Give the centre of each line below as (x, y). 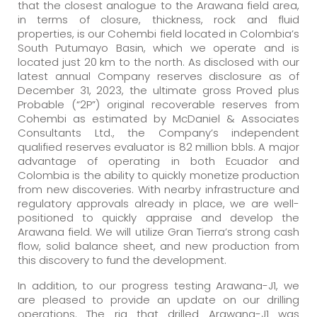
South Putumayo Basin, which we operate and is (158, 48)
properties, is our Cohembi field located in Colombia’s (158, 34)
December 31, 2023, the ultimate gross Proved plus (158, 90)
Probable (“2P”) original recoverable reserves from (158, 104)
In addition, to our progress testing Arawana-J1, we (158, 286)
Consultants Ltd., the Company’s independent (158, 133)
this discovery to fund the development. (122, 260)
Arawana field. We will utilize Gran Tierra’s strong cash (158, 232)
